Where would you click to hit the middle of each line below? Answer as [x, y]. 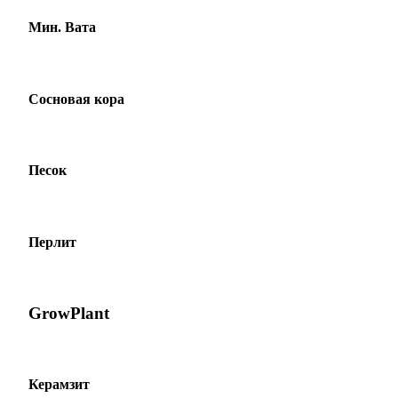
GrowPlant [69, 313]
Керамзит [59, 384]
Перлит [52, 242]
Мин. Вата [62, 28]
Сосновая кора [76, 99]
